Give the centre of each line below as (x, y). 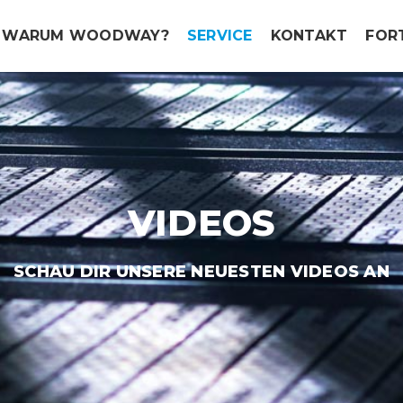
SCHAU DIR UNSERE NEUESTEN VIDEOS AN (201, 272)
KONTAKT (309, 36)
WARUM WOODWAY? (85, 36)
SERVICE (219, 36)
